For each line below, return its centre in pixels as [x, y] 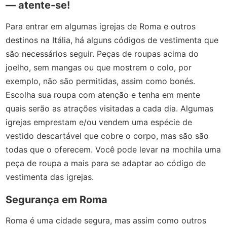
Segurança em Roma [57, 199]
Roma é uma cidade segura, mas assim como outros [106, 221]
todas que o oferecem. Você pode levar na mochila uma [113, 149]
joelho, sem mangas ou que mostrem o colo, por [99, 67]
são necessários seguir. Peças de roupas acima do [102, 53]
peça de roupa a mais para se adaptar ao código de [106, 163]
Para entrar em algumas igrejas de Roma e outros [101, 26]
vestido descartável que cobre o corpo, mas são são [107, 136]
